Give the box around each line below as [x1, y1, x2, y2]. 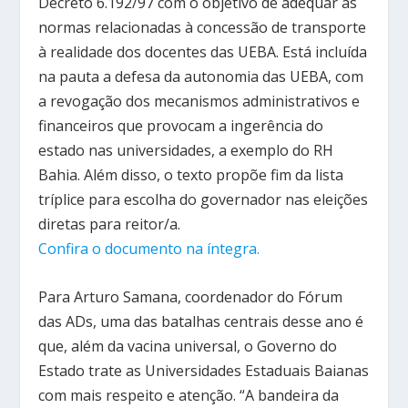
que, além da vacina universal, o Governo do [38, 335, 338, 356]
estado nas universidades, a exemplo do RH [38, 140, 334, 161]
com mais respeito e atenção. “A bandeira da [38, 384, 340, 405]
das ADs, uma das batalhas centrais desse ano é [38, 311, 364, 331]
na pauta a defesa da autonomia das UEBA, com [38, 66, 364, 87]
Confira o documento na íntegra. [38, 239, 260, 260]
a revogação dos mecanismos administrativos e [38, 91, 361, 112]
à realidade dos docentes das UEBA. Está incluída [38, 42, 368, 63]
